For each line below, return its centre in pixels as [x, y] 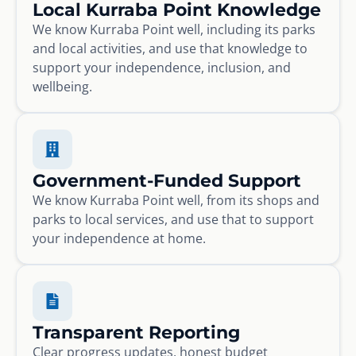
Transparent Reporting [136, 332]
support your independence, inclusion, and [162, 67]
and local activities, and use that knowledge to [170, 48]
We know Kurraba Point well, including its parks [174, 29]
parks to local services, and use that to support [173, 219]
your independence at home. [119, 238]
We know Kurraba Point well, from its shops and [176, 200]
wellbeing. [62, 86]
